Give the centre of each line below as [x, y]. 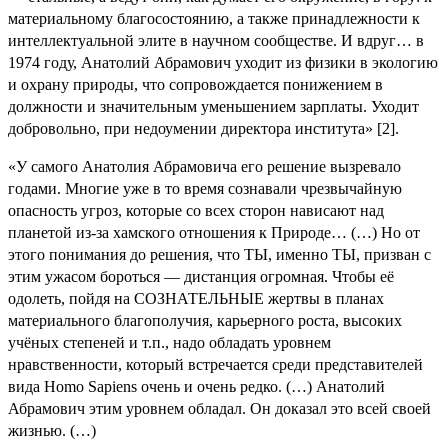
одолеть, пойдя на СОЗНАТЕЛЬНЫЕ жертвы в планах [196, 298]
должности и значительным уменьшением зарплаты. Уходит [213, 106]
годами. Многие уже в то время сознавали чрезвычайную [205, 188]
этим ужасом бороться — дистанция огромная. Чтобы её [201, 276]
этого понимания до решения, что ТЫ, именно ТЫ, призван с [219, 254]
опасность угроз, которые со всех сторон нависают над [196, 210]
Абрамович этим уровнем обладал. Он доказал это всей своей [219, 408]
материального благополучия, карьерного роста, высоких [205, 320]
